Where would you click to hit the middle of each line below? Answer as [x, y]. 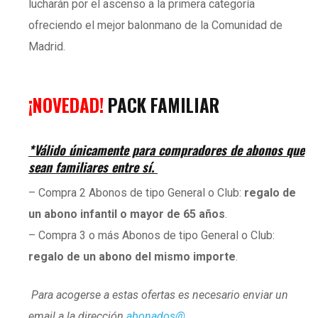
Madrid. [47, 46]
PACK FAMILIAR [164, 104]
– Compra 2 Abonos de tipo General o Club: [136, 192]
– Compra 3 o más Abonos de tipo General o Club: [152, 235]
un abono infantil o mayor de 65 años [127, 214]
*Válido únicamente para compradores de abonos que [166, 149]
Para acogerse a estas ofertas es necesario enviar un [158, 295]
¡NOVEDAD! [68, 104]
